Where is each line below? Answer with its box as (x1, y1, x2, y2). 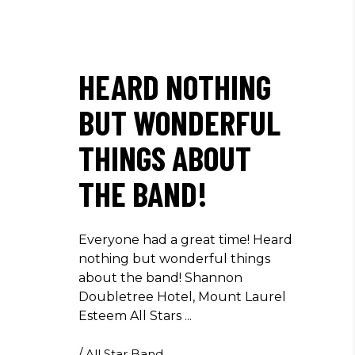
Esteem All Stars (78, 308, 185, 323)
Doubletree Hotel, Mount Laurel (78, 289, 286, 304)
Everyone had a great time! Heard (78, 232, 292, 247)
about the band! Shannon (78, 270, 242, 285)
